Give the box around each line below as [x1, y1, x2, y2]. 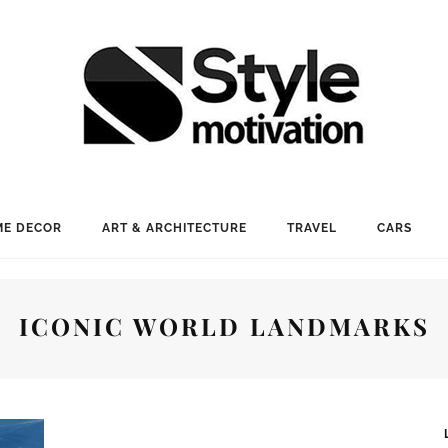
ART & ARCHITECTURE [101, 221, 247, 235]
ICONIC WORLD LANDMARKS [18, 310, 430, 342]
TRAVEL [286, 221, 337, 235]
